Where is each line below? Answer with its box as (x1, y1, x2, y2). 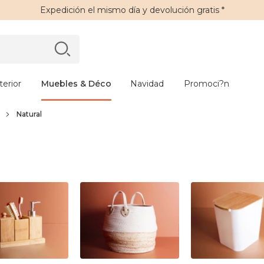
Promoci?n (184, 78, 229, 89)
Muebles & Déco (41, 78, 111, 89)
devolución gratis (149, 5, 219, 15)
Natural (16, 110, 42, 118)
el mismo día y (85, 5, 150, 15)
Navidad (130, 78, 164, 89)
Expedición (39, 5, 85, 15)
